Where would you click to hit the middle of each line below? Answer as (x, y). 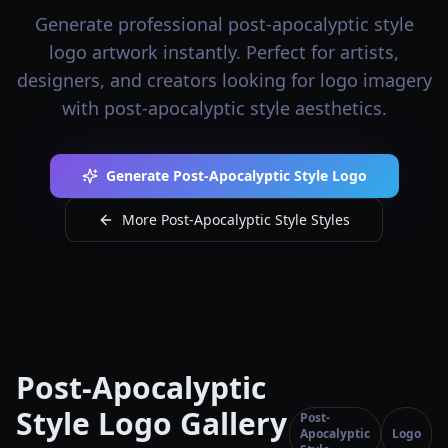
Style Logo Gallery (151, 423)
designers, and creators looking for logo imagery (224, 80)
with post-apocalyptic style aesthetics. (224, 108)
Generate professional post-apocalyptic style (224, 24)
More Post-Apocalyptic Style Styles (236, 219)
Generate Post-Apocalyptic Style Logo (236, 175)
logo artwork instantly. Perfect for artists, (224, 52)
